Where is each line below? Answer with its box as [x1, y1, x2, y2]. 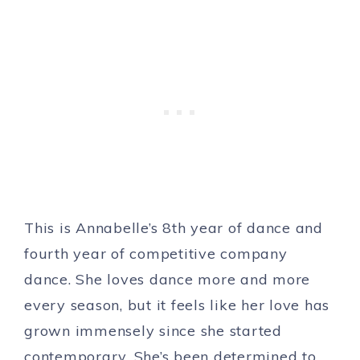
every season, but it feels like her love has [24, 295, 329, 314]
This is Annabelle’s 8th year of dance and [24, 218, 323, 237]
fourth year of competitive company [24, 243, 288, 263]
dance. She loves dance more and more [24, 269, 310, 288]
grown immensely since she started [24, 321, 282, 340]
